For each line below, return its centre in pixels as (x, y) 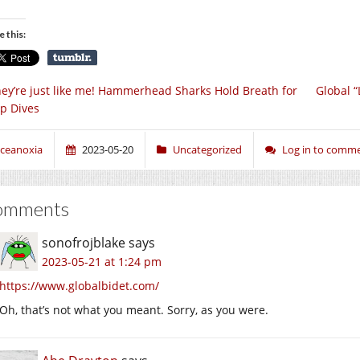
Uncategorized (207, 149)
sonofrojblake (84, 242)
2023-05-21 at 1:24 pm (102, 261)
